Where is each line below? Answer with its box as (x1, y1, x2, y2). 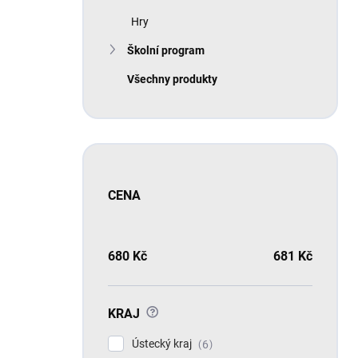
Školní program (127, 44, 205, 57)
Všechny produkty (127, 73, 217, 86)
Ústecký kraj (132, 337, 194, 350)
